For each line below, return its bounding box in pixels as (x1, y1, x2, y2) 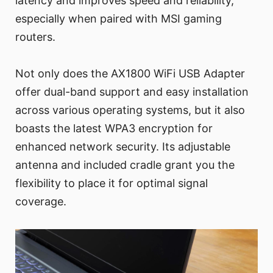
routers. (15, 30, 55, 44)
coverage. (15, 195, 66, 208)
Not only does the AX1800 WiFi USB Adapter (15, 67, 245, 80)
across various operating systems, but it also (15, 104, 245, 117)
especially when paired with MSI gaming (15, 12, 222, 26)
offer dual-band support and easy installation (15, 85, 249, 99)
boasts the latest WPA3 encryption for (15, 122, 213, 135)
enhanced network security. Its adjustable (15, 140, 230, 154)
